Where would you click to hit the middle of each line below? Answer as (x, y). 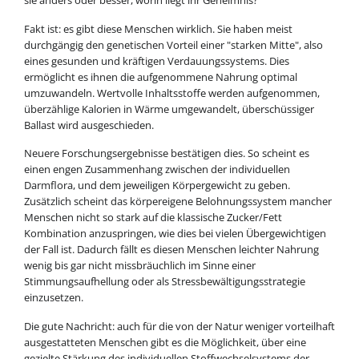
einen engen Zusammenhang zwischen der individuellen (157, 169)
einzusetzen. (53, 298)
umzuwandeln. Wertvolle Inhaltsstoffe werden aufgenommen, (171, 93)
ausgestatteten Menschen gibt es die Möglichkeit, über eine (165, 342)
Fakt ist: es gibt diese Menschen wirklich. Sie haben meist (158, 28)
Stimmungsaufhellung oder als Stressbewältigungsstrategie (164, 282)
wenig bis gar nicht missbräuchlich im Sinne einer (139, 266)
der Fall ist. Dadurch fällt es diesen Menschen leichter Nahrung (171, 250)
